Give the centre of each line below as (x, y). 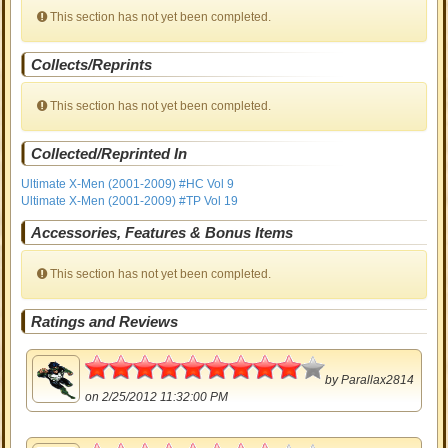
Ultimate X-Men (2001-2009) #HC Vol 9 (128, 184)
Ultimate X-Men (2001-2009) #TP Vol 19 (130, 201)
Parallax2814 (378, 380)
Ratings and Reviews (105, 321)
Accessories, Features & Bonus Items (162, 232)
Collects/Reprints (92, 64)
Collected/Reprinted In (109, 153)
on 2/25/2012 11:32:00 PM (157, 397)
